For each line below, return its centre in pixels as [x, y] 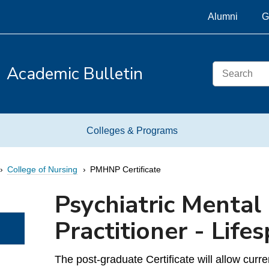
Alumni [223, 17]
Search [226, 65]
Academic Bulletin [74, 74]
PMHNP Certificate [125, 169]
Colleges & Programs [132, 130]
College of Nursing [42, 169]
